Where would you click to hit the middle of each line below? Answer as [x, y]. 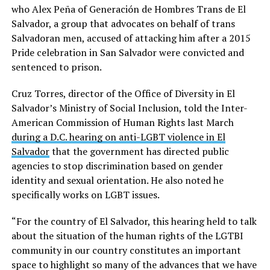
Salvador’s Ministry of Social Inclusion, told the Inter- [129, 108]
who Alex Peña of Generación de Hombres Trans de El [128, 9]
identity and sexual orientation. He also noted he [117, 181]
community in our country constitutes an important [126, 250]
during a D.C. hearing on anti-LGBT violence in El [118, 137]
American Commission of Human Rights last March [122, 123]
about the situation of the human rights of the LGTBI [127, 236]
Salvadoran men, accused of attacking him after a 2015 [131, 38]
